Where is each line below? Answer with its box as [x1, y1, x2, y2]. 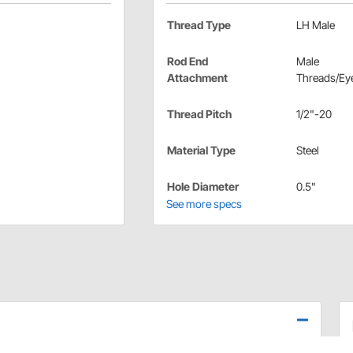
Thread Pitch [166, 107, 232, 121]
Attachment [166, 71, 228, 85]
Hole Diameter [166, 180, 239, 194]
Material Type [166, 143, 236, 158]
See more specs [165, 197, 242, 211]
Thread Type [166, 18, 231, 32]
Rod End [166, 54, 208, 69]
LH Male [295, 18, 335, 32]
